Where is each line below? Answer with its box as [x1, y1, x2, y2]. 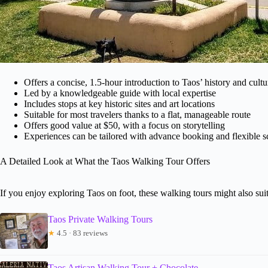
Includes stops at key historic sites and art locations [24, 98, 215, 109]
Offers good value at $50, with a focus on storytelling [24, 120, 225, 130]
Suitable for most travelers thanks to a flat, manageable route [24, 109, 251, 120]
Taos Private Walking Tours [48, 214, 153, 224]
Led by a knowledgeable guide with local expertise [24, 87, 216, 98]
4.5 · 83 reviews [55, 228, 108, 237]
